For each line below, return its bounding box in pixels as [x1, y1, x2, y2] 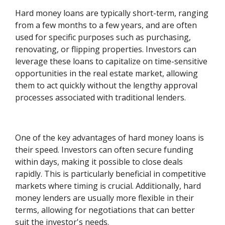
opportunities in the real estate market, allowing [15, 67, 198, 79]
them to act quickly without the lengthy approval [15, 79, 198, 91]
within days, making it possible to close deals [15, 156, 183, 167]
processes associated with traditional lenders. [15, 91, 186, 103]
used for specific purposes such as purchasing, [15, 31, 191, 43]
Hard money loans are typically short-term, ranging [15, 7, 209, 19]
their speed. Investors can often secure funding [15, 144, 194, 155]
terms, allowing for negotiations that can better [15, 204, 195, 215]
